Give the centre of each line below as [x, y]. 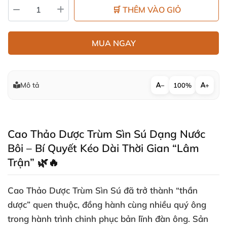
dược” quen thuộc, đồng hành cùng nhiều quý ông [107, 204]
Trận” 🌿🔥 [33, 162]
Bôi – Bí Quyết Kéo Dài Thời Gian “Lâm [103, 148]
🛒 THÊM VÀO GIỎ [146, 10]
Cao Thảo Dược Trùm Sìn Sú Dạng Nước [106, 134]
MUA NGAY [113, 43]
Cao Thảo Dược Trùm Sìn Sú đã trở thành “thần [103, 190]
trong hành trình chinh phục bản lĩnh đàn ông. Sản [108, 219]
